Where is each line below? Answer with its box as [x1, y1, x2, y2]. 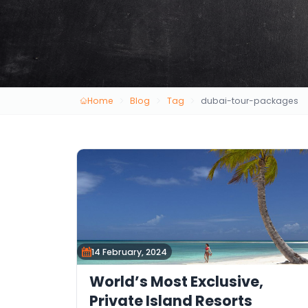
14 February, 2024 [91, 245, 167, 258]
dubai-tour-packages [201, 94, 299, 107]
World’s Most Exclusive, [89, 271, 263, 291]
